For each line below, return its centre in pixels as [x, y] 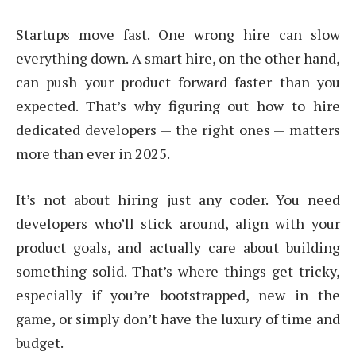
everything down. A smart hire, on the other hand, [178, 58]
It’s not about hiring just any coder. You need [178, 199]
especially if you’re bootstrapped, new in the [178, 294]
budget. [40, 342]
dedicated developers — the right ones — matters [178, 130]
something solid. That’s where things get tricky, [178, 271]
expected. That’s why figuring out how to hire [178, 106]
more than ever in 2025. [93, 153]
